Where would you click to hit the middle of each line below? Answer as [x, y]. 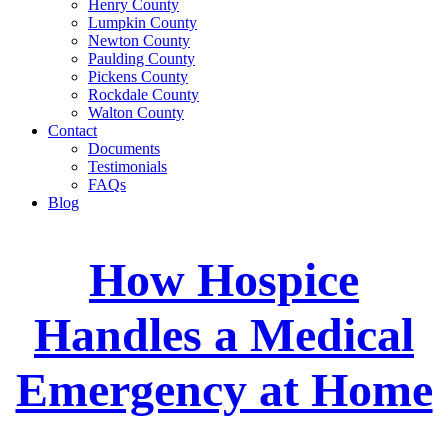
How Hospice [224, 279]
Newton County [139, 40]
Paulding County [141, 58]
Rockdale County [143, 94]
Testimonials [127, 166]
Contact [72, 130]
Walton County [136, 112]
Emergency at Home [224, 389]
